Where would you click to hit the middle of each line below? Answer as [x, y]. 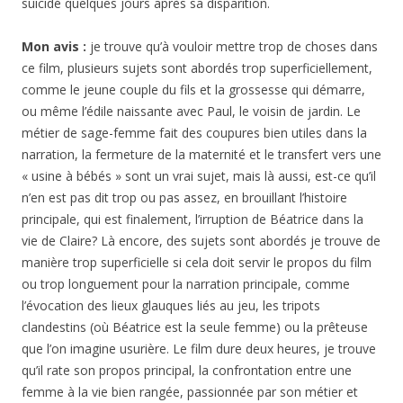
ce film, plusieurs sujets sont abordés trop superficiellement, [197, 68]
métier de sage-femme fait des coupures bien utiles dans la [194, 133]
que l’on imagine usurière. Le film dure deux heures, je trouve [199, 349]
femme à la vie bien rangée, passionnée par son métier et [190, 392]
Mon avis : [56, 46]
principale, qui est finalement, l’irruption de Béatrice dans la [193, 219]
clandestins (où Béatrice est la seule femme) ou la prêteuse [195, 327]
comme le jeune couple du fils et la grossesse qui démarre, [193, 90]
